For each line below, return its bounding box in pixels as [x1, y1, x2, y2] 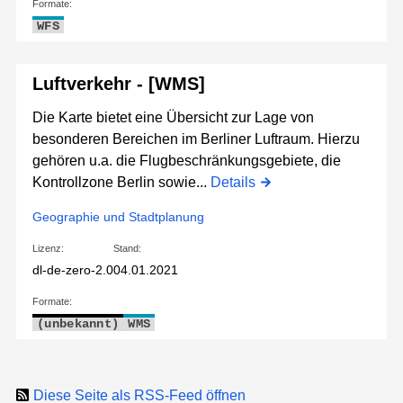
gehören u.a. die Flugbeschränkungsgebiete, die [32, 153, 341, 169]
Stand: [113, 243, 141, 255]
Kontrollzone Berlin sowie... [32, 175, 210, 191]
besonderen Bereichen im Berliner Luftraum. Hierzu [32, 131, 360, 148]
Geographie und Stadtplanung [32, 210, 204, 225]
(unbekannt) [37, 317, 120, 332]
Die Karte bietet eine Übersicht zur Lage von [32, 110, 314, 126]
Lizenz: [32, 243, 64, 255]
